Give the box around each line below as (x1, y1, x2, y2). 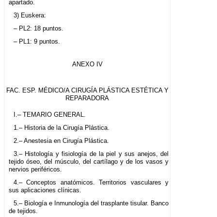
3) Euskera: (13, 12, 46, 19)
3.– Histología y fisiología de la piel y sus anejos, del (13, 150, 169, 158)
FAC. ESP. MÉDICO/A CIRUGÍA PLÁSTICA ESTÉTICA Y (6, 87, 169, 94)
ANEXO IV (72, 61, 103, 68)
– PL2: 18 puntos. (13, 25, 63, 32)
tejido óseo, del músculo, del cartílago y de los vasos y (9, 158, 169, 166)
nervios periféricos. (9, 166, 62, 173)
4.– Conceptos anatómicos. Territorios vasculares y (13, 179, 169, 186)
